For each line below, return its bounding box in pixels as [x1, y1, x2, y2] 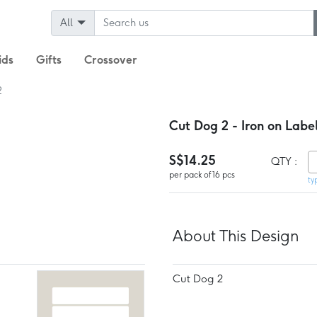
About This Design [172, 226, 299, 245]
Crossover [84, 52, 137, 67]
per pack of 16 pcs [169, 169, 235, 180]
